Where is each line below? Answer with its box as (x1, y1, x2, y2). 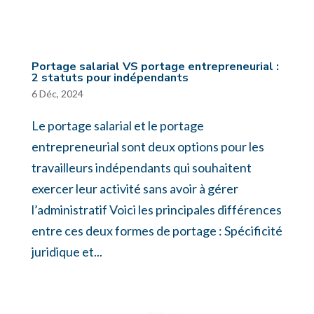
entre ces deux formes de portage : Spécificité (31, 223, 282, 238)
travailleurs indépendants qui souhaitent (31, 160, 252, 175)
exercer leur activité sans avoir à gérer (31, 181, 238, 196)
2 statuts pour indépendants (31, 70, 189, 86)
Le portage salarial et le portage (31, 118, 204, 133)
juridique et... (31, 244, 102, 259)
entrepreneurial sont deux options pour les (31, 139, 264, 154)
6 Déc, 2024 (31, 88, 83, 100)
